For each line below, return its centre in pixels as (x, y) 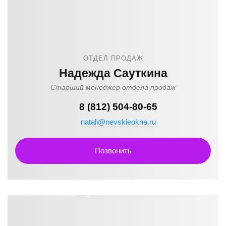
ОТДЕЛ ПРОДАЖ (113, 58)
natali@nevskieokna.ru (118, 122)
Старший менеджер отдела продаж (113, 87)
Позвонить (113, 151)
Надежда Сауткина (113, 73)
